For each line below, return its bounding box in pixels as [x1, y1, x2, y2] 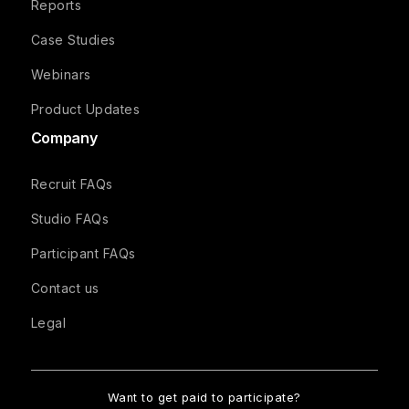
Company [30, 129, 98, 148]
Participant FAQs [30, 246, 136, 262]
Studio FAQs [30, 211, 110, 227]
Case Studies [30, 32, 116, 48]
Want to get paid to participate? [107, 391, 301, 405]
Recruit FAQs [30, 176, 113, 193]
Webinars [30, 67, 91, 83]
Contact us [30, 280, 100, 297]
